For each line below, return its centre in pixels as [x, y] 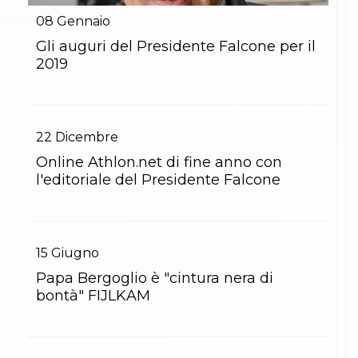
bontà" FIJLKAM [93, 295]
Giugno [75, 253]
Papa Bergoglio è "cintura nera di [155, 278]
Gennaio [84, 21]
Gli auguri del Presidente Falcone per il [176, 46]
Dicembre [87, 137]
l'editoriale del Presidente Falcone [158, 179]
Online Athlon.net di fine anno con [159, 162]
